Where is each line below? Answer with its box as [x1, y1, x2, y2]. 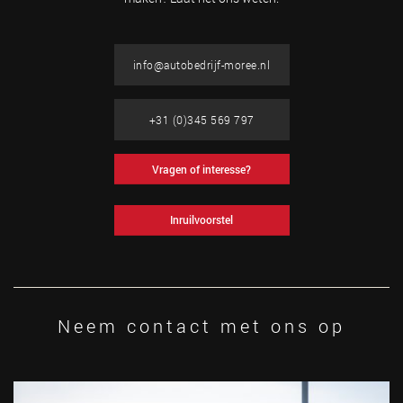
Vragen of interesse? [152, 161, 251, 176]
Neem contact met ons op [58, 314, 345, 337]
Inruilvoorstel [170, 212, 233, 227]
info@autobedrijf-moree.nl [132, 58, 271, 72]
